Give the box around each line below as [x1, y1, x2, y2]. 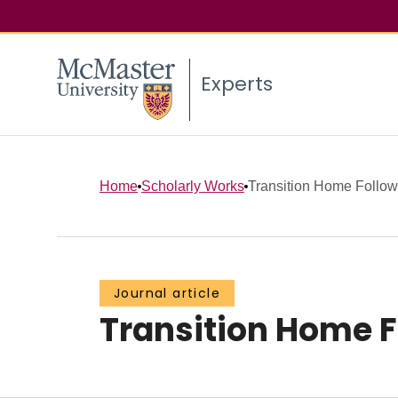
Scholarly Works [141, 178, 244, 194]
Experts [201, 70, 273, 99]
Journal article [114, 284, 220, 303]
